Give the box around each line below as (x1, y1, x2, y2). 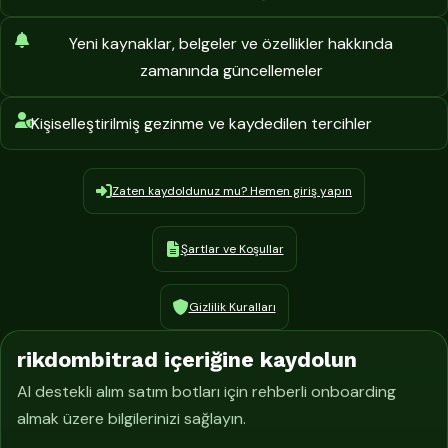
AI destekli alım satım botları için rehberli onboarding (17, 380, 396, 402)
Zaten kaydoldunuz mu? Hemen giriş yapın (112, 182, 352, 199)
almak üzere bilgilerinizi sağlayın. (17, 407, 246, 429)
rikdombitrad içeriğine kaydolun (17, 346, 357, 372)
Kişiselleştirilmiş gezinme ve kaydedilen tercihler (31, 112, 372, 134)
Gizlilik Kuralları (188, 298, 276, 315)
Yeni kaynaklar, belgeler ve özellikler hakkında (69, 32, 393, 54)
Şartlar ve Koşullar (180, 240, 284, 257)
